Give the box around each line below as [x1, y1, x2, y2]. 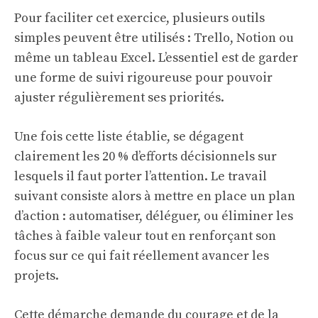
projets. [14, 268, 59, 284]
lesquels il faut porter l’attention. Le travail [14, 168, 267, 185]
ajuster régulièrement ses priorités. [14, 89, 224, 106]
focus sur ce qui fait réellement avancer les [14, 248, 269, 264]
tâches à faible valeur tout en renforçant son [14, 228, 276, 244]
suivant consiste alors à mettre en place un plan [14, 188, 295, 204]
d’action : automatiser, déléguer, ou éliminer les [14, 208, 293, 224]
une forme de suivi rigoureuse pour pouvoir [14, 70, 273, 86]
